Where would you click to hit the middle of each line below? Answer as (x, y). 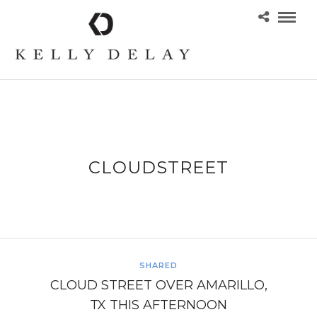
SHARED (158, 265)
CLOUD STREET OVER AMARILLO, (158, 285)
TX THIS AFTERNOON (158, 305)
